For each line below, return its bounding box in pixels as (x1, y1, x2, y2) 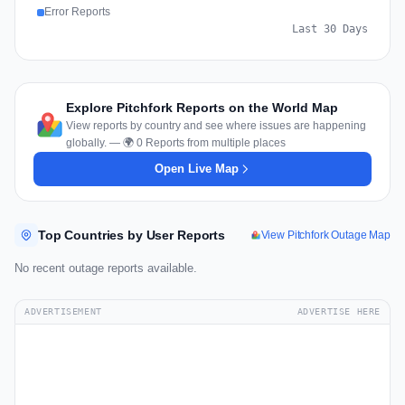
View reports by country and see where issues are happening (66, 119, 366, 133)
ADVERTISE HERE (297, 306, 381, 317)
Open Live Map (154, 162, 239, 176)
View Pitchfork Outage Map (260, 228, 391, 241)
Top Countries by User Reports (38, 228, 225, 243)
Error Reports (44, 5, 110, 19)
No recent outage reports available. (14, 261, 197, 276)
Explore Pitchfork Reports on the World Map (66, 100, 338, 116)
